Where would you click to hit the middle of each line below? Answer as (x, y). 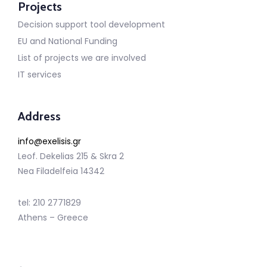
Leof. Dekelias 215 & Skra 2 (71, 156)
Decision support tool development (91, 24)
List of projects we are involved (82, 58)
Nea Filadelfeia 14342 (61, 171)
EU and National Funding (68, 41)
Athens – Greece (53, 217)
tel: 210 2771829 (49, 202)
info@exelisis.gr (49, 141)
